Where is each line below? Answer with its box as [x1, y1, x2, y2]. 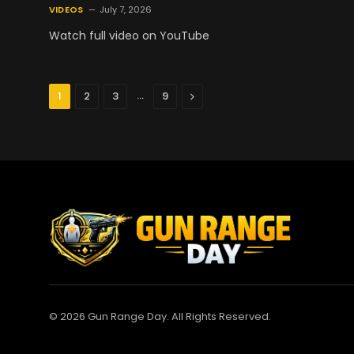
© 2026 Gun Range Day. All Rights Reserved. [49, 309, 271, 325]
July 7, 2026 [100, 2, 153, 16]
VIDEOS [49, 2, 84, 16]
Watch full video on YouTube [49, 27, 209, 43]
